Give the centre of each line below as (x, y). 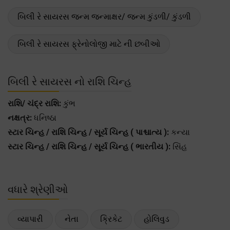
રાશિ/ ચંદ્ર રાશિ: (34, 103)
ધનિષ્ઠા (44, 118)
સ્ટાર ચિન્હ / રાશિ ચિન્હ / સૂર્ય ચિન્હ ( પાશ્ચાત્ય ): (88, 132)
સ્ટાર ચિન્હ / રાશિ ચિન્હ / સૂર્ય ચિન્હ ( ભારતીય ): (89, 146)
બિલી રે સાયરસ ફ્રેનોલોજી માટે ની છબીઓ (89, 44)
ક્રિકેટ (111, 219)
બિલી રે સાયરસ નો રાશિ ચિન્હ (70, 81)
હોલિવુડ (157, 219)
